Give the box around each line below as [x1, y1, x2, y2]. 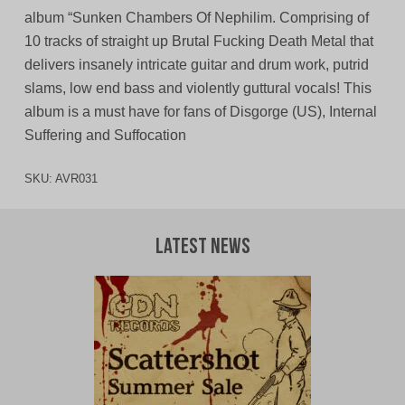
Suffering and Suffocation [24, 127, 186, 144]
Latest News [155, 237, 250, 259]
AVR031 [54, 172, 98, 186]
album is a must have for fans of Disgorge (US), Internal [24, 104, 377, 120]
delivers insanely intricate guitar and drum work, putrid [24, 57, 369, 73]
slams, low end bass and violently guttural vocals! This [24, 80, 372, 97]
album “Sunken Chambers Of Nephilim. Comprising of [24, 10, 369, 26]
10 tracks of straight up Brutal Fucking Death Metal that [24, 33, 373, 50]
